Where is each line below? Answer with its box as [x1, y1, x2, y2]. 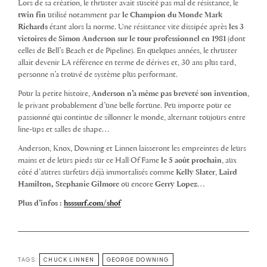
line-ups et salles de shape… [18, 126, 110, 134]
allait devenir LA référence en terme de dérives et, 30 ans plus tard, [18, 59, 236, 67]
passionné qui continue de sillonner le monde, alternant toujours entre [18, 114, 246, 122]
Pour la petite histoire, [18, 90, 90, 98]
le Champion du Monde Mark [120, 11, 222, 20]
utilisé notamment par [46, 11, 120, 20]
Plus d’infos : [18, 200, 64, 208]
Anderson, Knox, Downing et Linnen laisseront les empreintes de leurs [18, 145, 246, 153]
